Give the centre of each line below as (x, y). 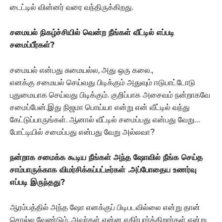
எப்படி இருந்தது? (37, 182)
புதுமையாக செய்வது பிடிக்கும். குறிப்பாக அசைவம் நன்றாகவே (110, 95)
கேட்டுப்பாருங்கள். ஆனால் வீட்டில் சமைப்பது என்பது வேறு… (105, 119)
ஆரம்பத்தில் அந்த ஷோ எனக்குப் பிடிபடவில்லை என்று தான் (105, 207)
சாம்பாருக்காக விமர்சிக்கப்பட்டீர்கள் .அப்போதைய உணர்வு (103, 169)
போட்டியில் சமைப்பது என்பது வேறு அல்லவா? (83, 132)
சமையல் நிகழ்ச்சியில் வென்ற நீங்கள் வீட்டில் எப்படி (92, 32)
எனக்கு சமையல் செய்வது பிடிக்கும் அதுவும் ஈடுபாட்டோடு (103, 82)
